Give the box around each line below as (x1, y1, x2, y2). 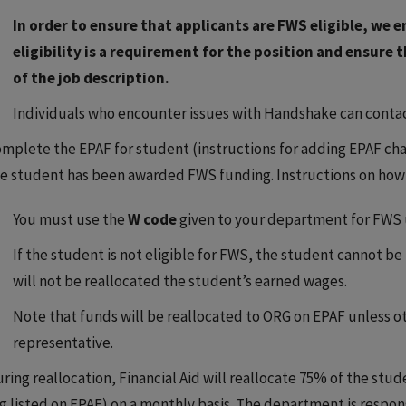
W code (128, 209, 177, 229)
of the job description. (13, 68, 169, 88)
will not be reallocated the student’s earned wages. (13, 271, 347, 291)
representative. (13, 333, 113, 353)
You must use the (13, 209, 128, 229)
